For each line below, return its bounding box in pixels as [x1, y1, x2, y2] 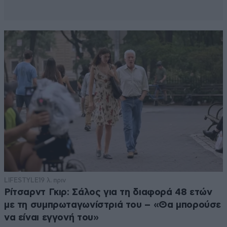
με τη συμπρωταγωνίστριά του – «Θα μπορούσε [4, 200, 221, 210]
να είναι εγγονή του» [4, 212, 99, 222]
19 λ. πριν [38, 176, 66, 184]
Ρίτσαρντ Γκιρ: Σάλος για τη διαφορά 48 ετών [4, 187, 212, 197]
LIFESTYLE [4, 176, 39, 184]
